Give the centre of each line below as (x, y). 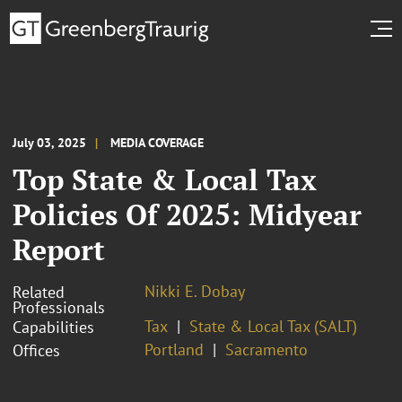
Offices (36, 350)
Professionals (59, 307)
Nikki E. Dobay (195, 291)
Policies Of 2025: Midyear (187, 214)
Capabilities (53, 327)
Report (59, 249)
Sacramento (267, 349)
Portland (174, 349)
